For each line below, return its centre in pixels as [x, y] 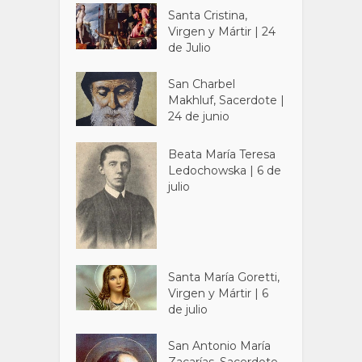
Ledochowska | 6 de [225, 170]
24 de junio [199, 117]
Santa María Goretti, [224, 277]
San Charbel [202, 84]
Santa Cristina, [208, 16]
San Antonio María [220, 345]
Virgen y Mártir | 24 [222, 32]
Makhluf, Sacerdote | [227, 101]
